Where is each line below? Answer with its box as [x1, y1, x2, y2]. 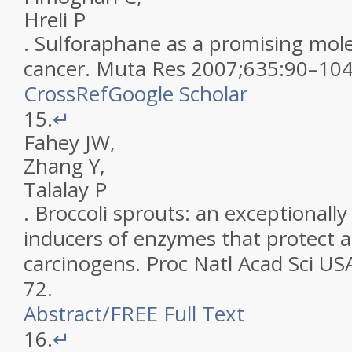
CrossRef [24, 79, 108, 108]
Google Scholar [108, 79, 247, 108]
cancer [24, 54, 85, 82]
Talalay [24, 175, 89, 203]
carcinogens [24, 249, 135, 277]
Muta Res [96, 54, 185, 82]
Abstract [24, 299, 102, 328]
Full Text [163, 299, 244, 328]
